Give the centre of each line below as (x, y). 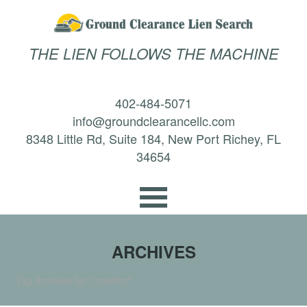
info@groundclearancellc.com (153, 121)
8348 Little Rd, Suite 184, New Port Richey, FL (153, 139)
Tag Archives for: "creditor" (74, 281)
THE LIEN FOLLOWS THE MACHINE (153, 53)
